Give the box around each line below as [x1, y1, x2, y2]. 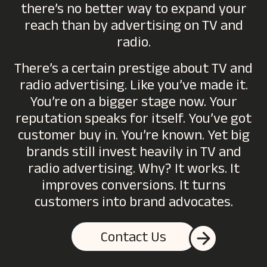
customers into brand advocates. [34, 192, 233, 216]
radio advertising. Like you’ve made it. [19, 75, 248, 100]
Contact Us [101, 227, 166, 252]
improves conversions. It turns [41, 175, 226, 200]
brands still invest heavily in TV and [26, 142, 241, 166]
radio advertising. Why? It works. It [27, 159, 240, 183]
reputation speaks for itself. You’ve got [15, 108, 252, 133]
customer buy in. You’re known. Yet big [17, 125, 250, 150]
